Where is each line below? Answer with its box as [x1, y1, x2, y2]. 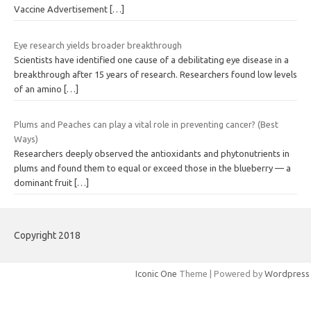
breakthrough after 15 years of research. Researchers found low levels [14, 69, 297, 79]
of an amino [14, 83, 64, 94]
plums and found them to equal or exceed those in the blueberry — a [14, 163, 291, 174]
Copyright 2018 [14, 230, 81, 242]
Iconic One [135, 269, 177, 279]
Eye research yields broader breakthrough [14, 40, 182, 50]
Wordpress [264, 269, 310, 279]
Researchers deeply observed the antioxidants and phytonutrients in [14, 149, 289, 159]
